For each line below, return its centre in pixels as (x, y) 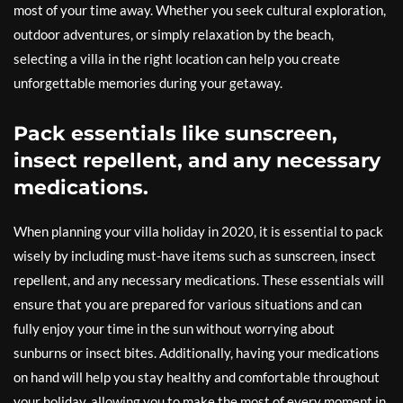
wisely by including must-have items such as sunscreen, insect (195, 256)
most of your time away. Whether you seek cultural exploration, (200, 10)
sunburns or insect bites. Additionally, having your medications (197, 353)
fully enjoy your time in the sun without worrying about (174, 329)
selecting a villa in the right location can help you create (177, 59)
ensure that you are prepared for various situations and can (188, 304)
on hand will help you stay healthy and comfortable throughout (197, 377)
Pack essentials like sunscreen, (175, 134)
